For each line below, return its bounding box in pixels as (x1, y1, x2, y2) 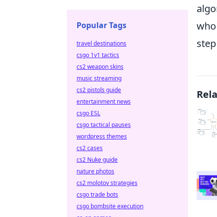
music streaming (77, 74, 122, 82)
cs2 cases (77, 144, 103, 152)
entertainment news (77, 97, 131, 106)
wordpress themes (77, 132, 127, 140)
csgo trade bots (77, 190, 118, 199)
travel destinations (77, 39, 126, 47)
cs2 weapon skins (77, 62, 124, 71)
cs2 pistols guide (77, 86, 121, 94)
